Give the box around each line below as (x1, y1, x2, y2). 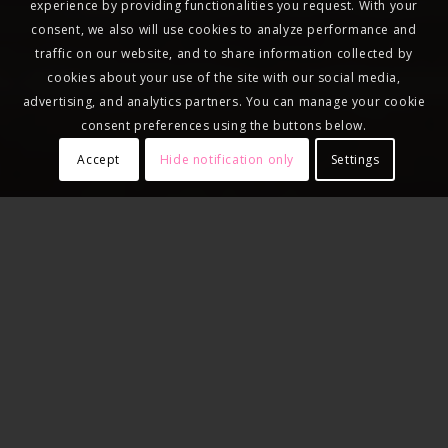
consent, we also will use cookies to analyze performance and (31, 21, 417, 39)
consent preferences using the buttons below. (81, 117, 367, 135)
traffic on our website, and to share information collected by (35, 45, 413, 63)
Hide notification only (159, 150, 295, 168)
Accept (77, 150, 120, 168)
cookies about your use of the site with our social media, (47, 69, 401, 87)
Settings (330, 150, 380, 168)
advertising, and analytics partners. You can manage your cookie (22, 93, 426, 111)
